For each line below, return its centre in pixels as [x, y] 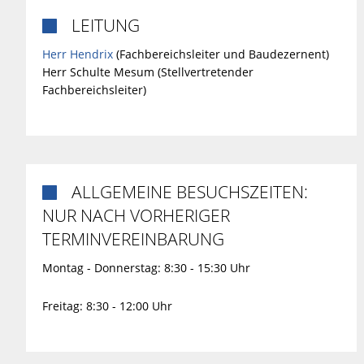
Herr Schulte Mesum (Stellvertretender [148, 71]
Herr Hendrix [78, 54]
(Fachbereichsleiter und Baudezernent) [221, 54]
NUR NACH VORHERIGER [136, 215]
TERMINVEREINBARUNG [133, 238]
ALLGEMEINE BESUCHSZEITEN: [189, 191]
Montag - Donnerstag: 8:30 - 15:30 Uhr [146, 267]
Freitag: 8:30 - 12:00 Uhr [107, 305]
